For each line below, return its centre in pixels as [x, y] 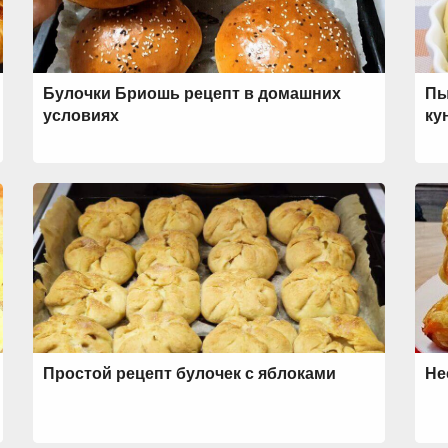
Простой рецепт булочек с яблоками [189, 373]
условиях [80, 115]
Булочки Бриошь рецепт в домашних [191, 93]
